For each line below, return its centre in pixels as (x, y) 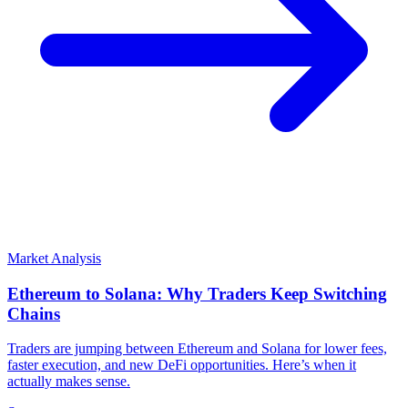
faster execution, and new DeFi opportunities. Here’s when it (182, 365)
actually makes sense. (69, 382)
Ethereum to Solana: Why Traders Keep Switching (197, 293)
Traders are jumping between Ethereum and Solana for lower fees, (197, 349)
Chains (34, 313)
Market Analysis (54, 258)
